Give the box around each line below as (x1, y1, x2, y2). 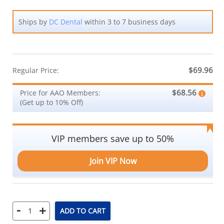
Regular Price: (12, 65, 59, 75)
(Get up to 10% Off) (20, 97, 83, 107)
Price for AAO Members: (20, 87, 100, 97)
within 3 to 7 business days (82, 16, 175, 26)
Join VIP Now (89, 155, 136, 166)
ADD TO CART (60, 206, 105, 216)
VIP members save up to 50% (51, 132, 174, 144)
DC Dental (49, 16, 82, 26)
